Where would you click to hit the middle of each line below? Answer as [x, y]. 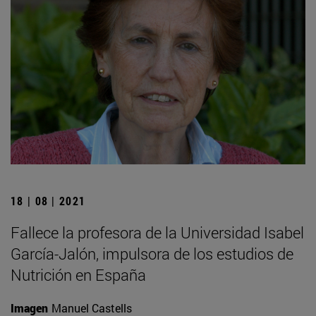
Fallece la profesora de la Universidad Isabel [157, 233]
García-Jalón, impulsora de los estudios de [152, 254]
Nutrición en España [78, 275]
